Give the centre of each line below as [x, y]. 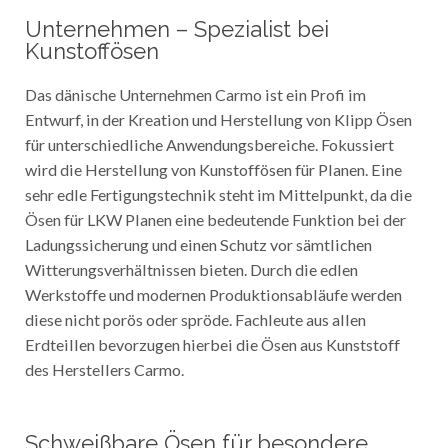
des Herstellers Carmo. [104, 368]
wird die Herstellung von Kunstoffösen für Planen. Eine [213, 168]
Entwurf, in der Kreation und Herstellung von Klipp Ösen [218, 118]
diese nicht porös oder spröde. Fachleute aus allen [195, 318]
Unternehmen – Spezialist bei [176, 27]
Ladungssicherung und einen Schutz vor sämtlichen [198, 243]
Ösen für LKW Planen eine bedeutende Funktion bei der [215, 218]
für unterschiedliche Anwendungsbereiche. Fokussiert [209, 143]
